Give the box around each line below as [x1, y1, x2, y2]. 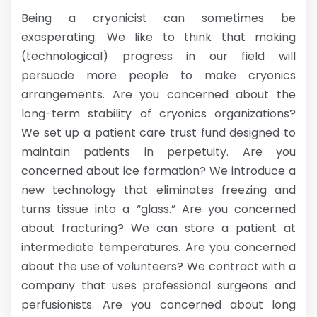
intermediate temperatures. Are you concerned [21, 239, 296, 255]
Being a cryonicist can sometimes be [21, 10, 296, 26]
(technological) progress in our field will [21, 48, 296, 64]
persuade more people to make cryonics [21, 67, 296, 83]
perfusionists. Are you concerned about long [21, 296, 296, 313]
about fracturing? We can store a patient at [21, 220, 296, 236]
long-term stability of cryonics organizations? [21, 105, 296, 122]
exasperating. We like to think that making [21, 29, 296, 45]
